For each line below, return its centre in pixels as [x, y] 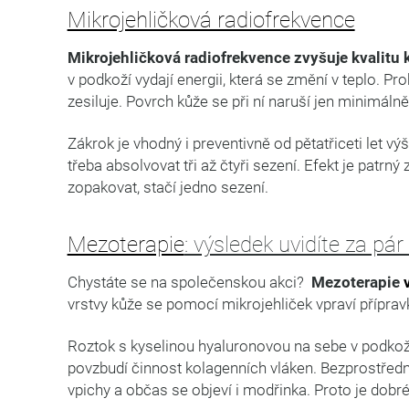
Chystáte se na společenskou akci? [189, 282]
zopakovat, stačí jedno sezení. [168, 187]
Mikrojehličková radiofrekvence [211, 20]
